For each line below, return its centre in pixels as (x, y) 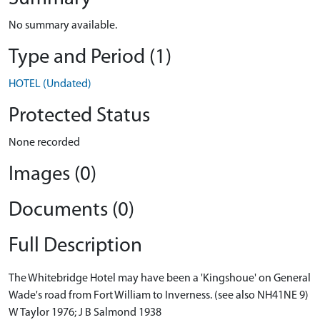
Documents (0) (71, 210)
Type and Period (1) (90, 57)
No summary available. (63, 26)
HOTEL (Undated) (50, 84)
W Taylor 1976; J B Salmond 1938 (85, 313)
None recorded (44, 143)
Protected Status (79, 116)
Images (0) (52, 175)
